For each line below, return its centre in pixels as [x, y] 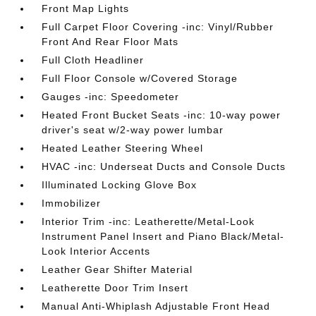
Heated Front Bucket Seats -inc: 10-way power [162, 115]
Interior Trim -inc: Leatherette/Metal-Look [148, 221]
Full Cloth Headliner [93, 60]
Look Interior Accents [96, 251]
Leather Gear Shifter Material [117, 269]
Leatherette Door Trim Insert [115, 288]
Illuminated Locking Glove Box [120, 185]
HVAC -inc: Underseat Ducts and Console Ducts [164, 166]
